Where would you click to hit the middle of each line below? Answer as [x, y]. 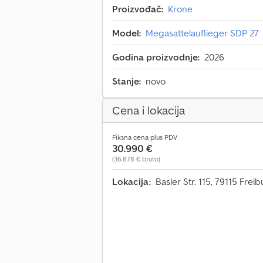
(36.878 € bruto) [136, 159]
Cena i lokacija [149, 111]
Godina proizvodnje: [156, 57]
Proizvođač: [138, 9]
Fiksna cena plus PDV [145, 137]
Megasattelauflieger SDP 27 [202, 33]
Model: [127, 33]
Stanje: [127, 81]
